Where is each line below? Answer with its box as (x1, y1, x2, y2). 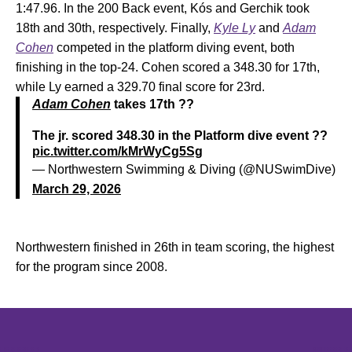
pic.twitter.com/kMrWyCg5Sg (32, 145, 203, 158)
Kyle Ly (214, 21, 255, 35)
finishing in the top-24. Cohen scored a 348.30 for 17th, (16, 60, 320, 74)
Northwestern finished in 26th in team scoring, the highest (16, 240, 334, 254)
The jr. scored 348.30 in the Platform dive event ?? (32, 129, 328, 142)
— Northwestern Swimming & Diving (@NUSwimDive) (32, 163, 335, 176)
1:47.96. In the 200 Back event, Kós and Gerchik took (16, 2, 310, 15)
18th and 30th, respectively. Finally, (16, 21, 214, 35)
